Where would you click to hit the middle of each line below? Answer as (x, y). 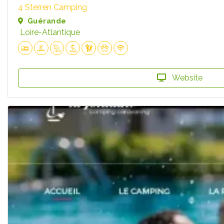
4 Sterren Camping (52, 7)
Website (186, 78)
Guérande (47, 21)
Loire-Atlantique (50, 32)
